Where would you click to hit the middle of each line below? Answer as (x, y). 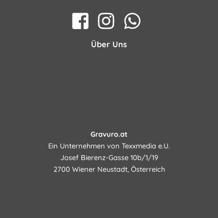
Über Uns (109, 44)
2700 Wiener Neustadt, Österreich (109, 169)
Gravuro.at (109, 134)
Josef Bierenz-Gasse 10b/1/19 (109, 158)
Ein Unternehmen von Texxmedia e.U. (109, 146)
